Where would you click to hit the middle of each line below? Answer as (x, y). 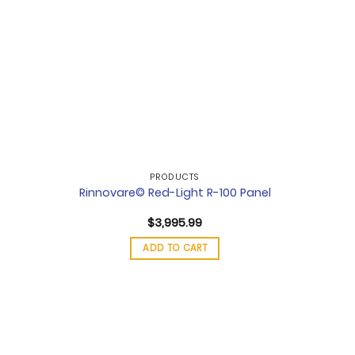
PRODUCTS (175, 177)
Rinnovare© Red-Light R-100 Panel (175, 192)
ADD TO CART (175, 248)
